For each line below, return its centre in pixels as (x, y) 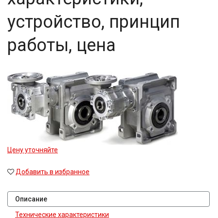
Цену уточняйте (33, 150)
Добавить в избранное (53, 172)
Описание (31, 199)
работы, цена (62, 45)
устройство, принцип (94, 22)
